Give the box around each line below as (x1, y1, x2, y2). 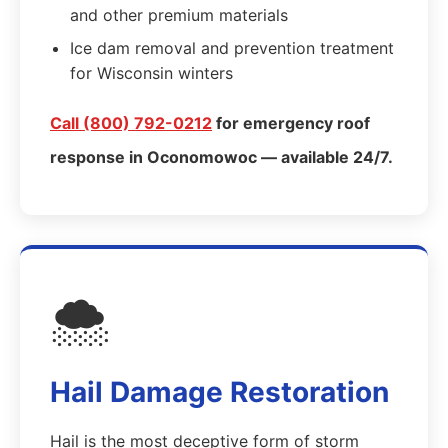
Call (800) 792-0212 (50, 113, 212, 133)
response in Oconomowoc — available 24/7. (50, 147, 393, 167)
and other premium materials (70, 5, 288, 25)
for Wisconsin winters (70, 63, 233, 83)
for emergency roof (212, 113, 370, 133)
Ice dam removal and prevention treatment (70, 38, 394, 58)
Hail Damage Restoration (50, 375, 389, 409)
